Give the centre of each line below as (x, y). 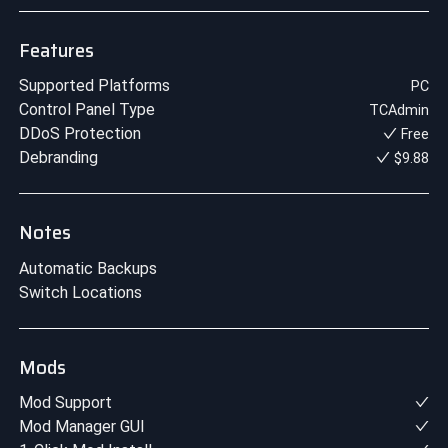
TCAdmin (399, 110)
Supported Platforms (94, 86)
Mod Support (65, 403)
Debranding (58, 158)
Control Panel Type (86, 110)
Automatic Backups (87, 268)
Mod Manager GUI (81, 427)
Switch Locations (80, 292)
